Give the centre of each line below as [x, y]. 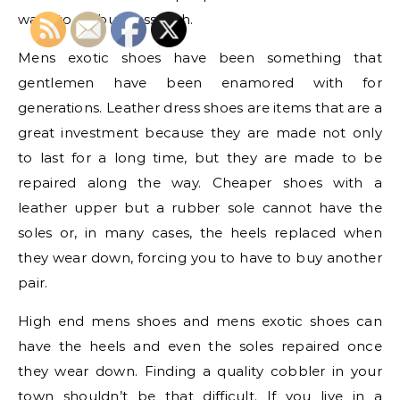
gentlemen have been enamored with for [200, 83]
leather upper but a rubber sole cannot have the [200, 208]
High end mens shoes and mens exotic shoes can [200, 321]
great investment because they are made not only [200, 133]
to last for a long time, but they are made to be [200, 158]
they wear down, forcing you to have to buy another [200, 258]
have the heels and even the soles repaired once [200, 346]
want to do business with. [106, 19]
